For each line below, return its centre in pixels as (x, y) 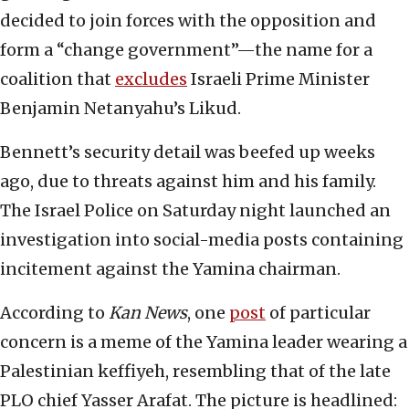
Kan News (148, 313)
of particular (318, 313)
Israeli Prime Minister (278, 79)
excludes (151, 79)
